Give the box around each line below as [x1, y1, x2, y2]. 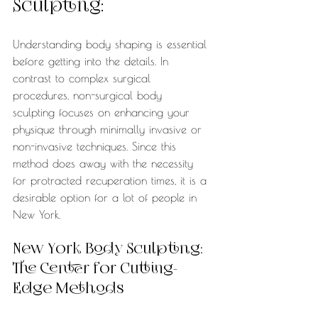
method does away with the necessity [13, 157, 197, 170]
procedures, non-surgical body [13, 89, 166, 102]
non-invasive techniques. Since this [13, 140, 180, 153]
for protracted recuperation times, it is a [13, 174, 211, 187]
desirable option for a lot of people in [13, 191, 201, 204]
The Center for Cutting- [13, 263, 177, 278]
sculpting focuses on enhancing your [13, 106, 194, 119]
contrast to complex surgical [13, 72, 155, 85]
